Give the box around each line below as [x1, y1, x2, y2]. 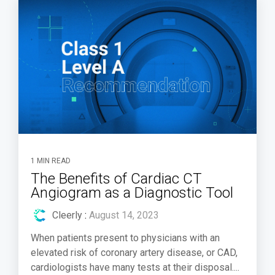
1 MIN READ [31, 157, 71, 166]
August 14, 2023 [89, 209, 159, 222]
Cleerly [52, 209, 82, 222]
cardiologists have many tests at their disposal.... [31, 261, 239, 274]
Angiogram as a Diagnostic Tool [31, 184, 233, 202]
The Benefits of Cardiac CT [31, 170, 202, 188]
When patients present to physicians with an [31, 232, 220, 244]
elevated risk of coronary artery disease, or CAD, [31, 247, 238, 259]
